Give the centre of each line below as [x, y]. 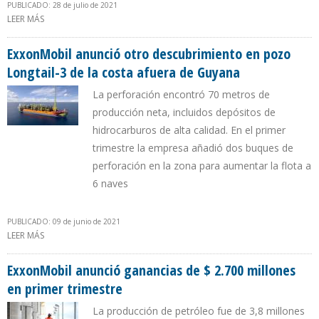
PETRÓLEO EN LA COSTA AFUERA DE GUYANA [135, 34]
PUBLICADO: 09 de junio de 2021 [64, 222]
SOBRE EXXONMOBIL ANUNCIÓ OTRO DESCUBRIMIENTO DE [163, 19]
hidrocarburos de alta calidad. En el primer [189, 130]
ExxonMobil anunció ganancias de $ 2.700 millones [151, 271]
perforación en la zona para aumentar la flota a [202, 166]
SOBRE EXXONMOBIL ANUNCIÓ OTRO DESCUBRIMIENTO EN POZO [177, 236]
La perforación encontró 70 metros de [181, 95]
